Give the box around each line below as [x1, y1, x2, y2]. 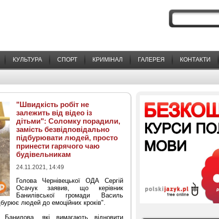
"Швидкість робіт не [16, 100, 89, 109]
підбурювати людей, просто [16, 133, 118, 142]
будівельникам [16, 150, 71, 158]
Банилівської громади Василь [16, 192, 123, 199]
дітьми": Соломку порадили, [16, 117, 120, 125]
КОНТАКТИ [180, 56, 211, 63]
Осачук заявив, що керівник [16, 184, 123, 192]
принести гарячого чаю [16, 142, 100, 150]
